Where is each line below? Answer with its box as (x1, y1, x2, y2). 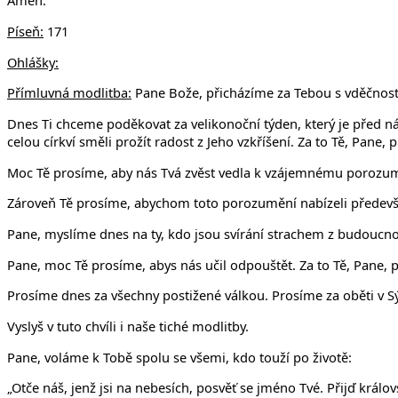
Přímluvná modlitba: (7, 84, 131, 102)
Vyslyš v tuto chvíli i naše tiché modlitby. (7, 316, 249, 335)
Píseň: (7, 21, 44, 40)
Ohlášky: (7, 52, 59, 71)
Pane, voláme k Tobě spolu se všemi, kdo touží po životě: (7, 347, 352, 366)
